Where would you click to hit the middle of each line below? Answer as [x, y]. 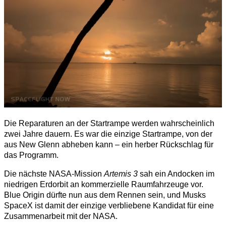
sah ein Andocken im [176, 174]
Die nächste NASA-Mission [54, 174]
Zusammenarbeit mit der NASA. [61, 216]
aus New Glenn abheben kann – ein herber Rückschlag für [109, 145]
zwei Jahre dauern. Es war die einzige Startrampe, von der [108, 134]
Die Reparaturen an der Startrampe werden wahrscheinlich [109, 124]
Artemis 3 [121, 174]
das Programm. [31, 155]
